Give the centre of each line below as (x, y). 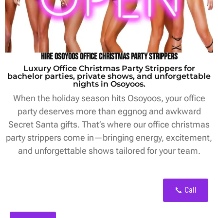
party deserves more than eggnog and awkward (109, 111)
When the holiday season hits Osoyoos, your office (109, 98)
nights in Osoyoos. (109, 84)
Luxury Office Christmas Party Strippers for (109, 68)
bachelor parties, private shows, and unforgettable (109, 76)
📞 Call (186, 190)
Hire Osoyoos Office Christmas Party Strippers (109, 56)
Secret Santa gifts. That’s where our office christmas (109, 124)
